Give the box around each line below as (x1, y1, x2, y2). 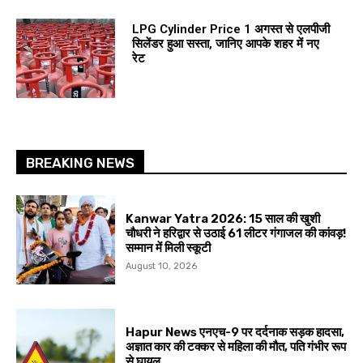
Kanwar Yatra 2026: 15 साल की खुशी (126, 211, 321, 226)
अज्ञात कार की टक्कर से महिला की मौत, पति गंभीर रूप (126, 339, 347, 354)
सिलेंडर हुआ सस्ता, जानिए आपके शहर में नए (131, 36, 319, 52)
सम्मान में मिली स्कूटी (126, 240, 211, 255)
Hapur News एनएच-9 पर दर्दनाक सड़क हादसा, (126, 324, 345, 340)
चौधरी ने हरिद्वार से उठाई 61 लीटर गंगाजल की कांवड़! (126, 225, 347, 241)
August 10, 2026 (126, 260, 198, 271)
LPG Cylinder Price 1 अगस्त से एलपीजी (131, 22, 330, 37)
